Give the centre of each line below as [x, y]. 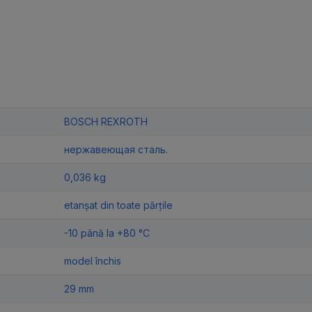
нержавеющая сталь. [116, 149]
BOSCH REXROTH [106, 121]
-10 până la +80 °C [107, 233]
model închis [93, 260]
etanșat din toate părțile [118, 205]
